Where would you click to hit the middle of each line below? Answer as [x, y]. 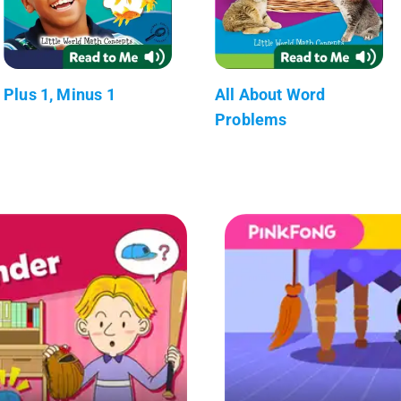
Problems [251, 119]
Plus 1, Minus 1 [60, 94]
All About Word [270, 94]
